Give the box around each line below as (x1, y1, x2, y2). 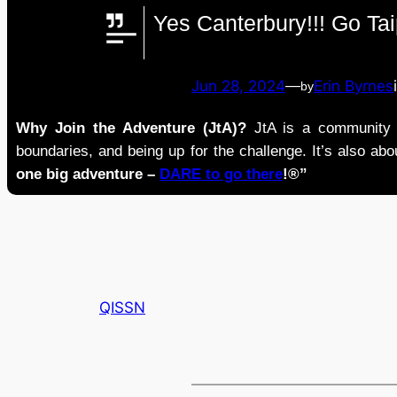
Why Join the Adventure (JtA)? (16, 119, 246, 136)
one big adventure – (16, 165, 160, 183)
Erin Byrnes (314, 77, 393, 96)
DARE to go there (160, 165, 283, 183)
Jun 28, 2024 (191, 77, 285, 96)
